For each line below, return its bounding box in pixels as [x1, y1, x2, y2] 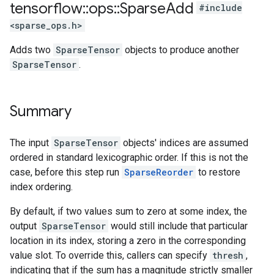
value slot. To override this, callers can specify [10, 250, 210, 261]
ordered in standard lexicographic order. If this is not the [10, 152, 248, 163]
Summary [10, 102, 72, 120]
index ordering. [10, 181, 73, 193]
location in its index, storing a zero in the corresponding [10, 235, 246, 246]
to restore [196, 166, 240, 178]
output [10, 220, 39, 232]
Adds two [10, 44, 53, 56]
